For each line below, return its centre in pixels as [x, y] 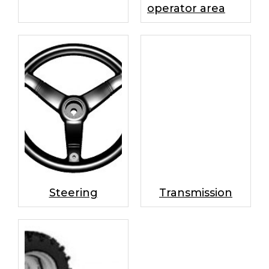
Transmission [196, 193]
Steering [73, 193]
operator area [186, 8]
